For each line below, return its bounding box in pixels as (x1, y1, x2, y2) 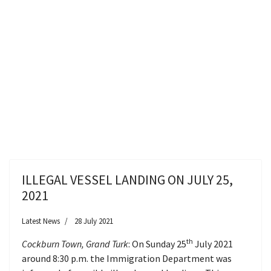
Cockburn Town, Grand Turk (22, 238, 128, 250)
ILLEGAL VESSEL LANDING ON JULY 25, (22, 171, 233, 188)
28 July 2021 (74, 216, 113, 226)
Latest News (22, 216, 60, 226)
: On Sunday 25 (128, 238, 186, 250)
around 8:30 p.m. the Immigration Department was (22, 252, 232, 264)
